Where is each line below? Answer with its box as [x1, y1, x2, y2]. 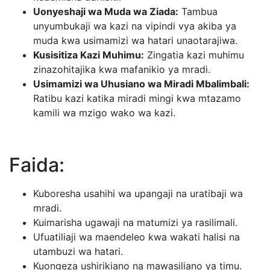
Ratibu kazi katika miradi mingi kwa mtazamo [33, 92, 241, 104]
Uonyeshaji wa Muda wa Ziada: [33, 5, 178, 17]
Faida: [9, 153, 64, 177]
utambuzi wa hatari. [33, 245, 123, 257]
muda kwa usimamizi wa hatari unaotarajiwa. [33, 34, 237, 46]
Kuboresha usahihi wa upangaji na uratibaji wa [33, 187, 243, 199]
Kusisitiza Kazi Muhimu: [33, 49, 144, 61]
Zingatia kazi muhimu [144, 49, 244, 61]
